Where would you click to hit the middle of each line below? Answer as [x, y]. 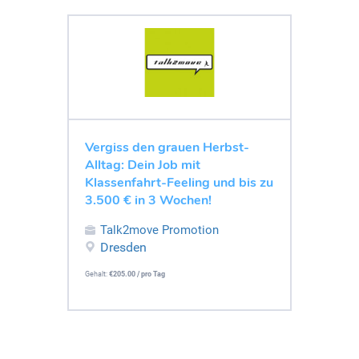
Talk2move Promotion [159, 230]
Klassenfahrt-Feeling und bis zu [179, 182]
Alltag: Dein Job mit [143, 165]
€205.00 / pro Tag [137, 274]
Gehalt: [97, 274]
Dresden [123, 247]
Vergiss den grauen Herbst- [167, 147]
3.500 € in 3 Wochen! [148, 200]
